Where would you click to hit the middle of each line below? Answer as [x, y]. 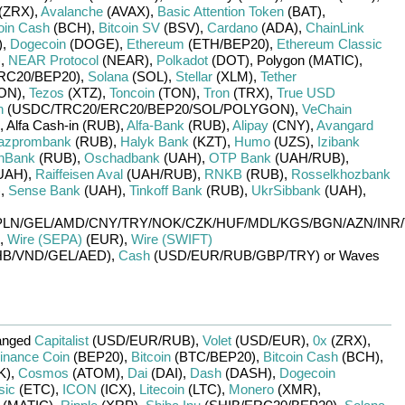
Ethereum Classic [329, 44]
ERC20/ [123, 109]
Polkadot [182, 60]
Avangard [344, 125]
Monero [251, 389]
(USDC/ [28, 109]
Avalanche [71, 11]
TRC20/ [77, 109]
